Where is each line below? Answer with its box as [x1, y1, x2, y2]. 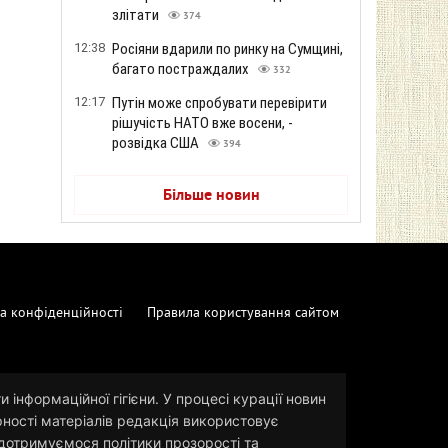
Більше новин [162, 186, 260, 206]
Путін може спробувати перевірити [112, 94, 327, 112]
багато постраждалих [112, 60, 252, 78]
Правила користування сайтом [147, 304, 339, 322]
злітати [112, 6, 162, 24]
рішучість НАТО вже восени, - [112, 114, 293, 132]
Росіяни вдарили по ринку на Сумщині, [112, 40, 343, 58]
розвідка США [112, 134, 202, 152]
